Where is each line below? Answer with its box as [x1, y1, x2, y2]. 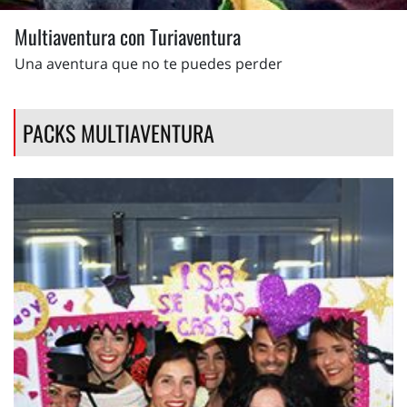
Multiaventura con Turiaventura [15, 22, 241, 51]
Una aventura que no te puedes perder [15, 54, 283, 74]
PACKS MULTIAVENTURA [23, 116, 214, 149]
